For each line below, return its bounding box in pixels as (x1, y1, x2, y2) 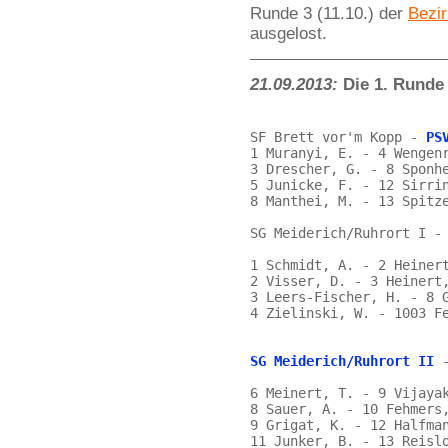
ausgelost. (250, 24, 327, 43)
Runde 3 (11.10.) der (250, 4, 408, 23)
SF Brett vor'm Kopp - (250, 129, 426, 145)
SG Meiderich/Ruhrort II (250, 353, 434, 369)
